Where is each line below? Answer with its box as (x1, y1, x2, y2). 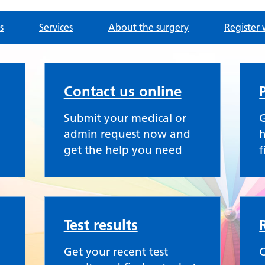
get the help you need (63, 143, 182, 157)
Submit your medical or (63, 111, 186, 125)
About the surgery (108, 21, 189, 33)
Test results (63, 216, 138, 234)
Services (39, 21, 73, 33)
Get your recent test (63, 245, 168, 258)
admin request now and (63, 127, 190, 141)
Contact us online (63, 83, 182, 100)
